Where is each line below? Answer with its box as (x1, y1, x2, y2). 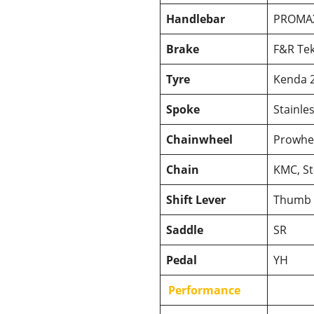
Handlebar (166, 11, 225, 27)
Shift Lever (166, 191, 226, 207)
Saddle (166, 221, 203, 238)
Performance (168, 282, 241, 298)
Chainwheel (166, 131, 233, 147)
